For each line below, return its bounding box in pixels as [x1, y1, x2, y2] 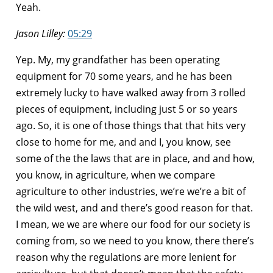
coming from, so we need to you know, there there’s [16, 233, 254, 247]
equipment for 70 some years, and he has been [16, 69, 232, 83]
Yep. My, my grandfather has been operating [16, 52, 220, 66]
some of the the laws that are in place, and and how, [16, 151, 255, 165]
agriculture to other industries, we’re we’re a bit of [16, 184, 246, 198]
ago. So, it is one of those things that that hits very [16, 118, 246, 132]
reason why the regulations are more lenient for [16, 250, 236, 264]
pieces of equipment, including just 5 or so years [16, 102, 238, 116]
